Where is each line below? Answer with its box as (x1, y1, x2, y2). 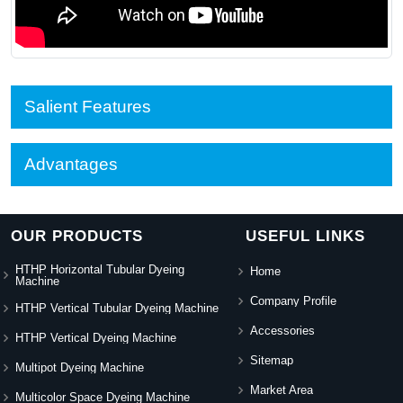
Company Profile (250, 294, 337, 309)
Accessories (250, 324, 316, 338)
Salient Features (24, 96, 151, 116)
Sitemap (250, 354, 294, 368)
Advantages (24, 154, 118, 174)
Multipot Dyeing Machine (15, 361, 144, 375)
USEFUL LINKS (246, 227, 366, 245)
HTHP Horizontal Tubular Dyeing (15, 262, 184, 276)
